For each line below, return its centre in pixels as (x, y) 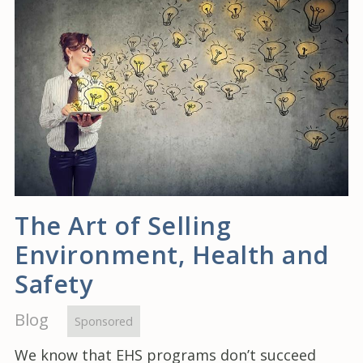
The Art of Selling (123, 225)
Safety (53, 283)
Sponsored (104, 321)
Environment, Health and (172, 254)
